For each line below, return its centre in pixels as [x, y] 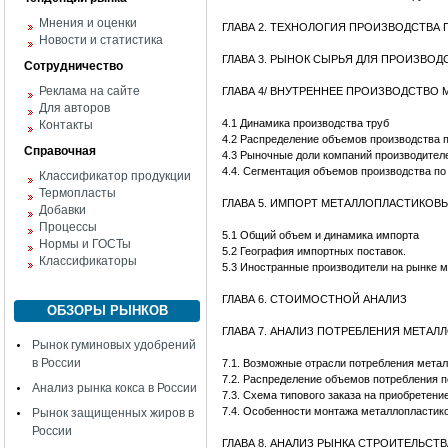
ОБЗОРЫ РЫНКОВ [107, 310]
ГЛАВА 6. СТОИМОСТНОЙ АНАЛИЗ [316, 299]
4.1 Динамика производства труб [307, 123]
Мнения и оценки [88, 23]
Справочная [60, 151]
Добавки [62, 210]
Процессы [68, 227]
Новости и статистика [101, 40]
